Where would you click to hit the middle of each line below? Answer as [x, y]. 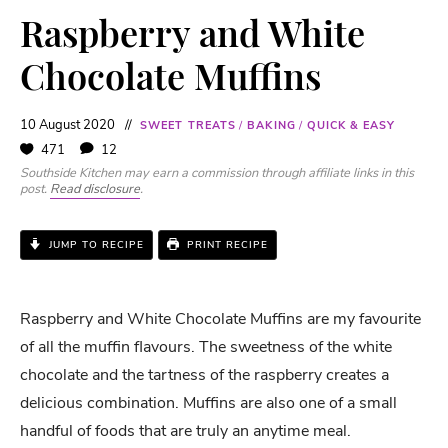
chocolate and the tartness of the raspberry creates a [204, 374]
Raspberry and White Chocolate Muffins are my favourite [220, 318]
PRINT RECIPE [225, 244]
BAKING [271, 125]
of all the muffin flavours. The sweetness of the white [206, 346]
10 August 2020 [67, 124]
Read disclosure [95, 188]
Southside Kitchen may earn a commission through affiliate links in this [217, 172]
